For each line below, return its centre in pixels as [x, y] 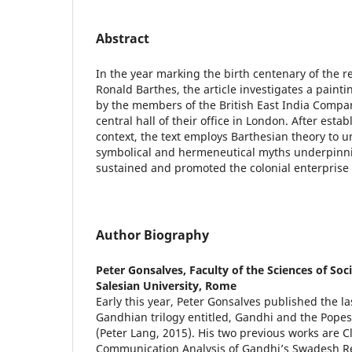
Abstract [123, 38]
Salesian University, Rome [166, 285]
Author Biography [152, 235]
